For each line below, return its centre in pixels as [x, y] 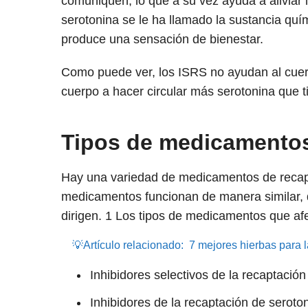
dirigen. [83, 216]
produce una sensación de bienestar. [162, 40]
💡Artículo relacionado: [128, 245]
